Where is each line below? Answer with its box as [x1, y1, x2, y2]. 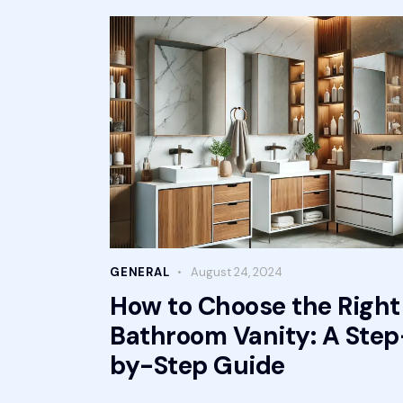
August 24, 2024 [190, 264, 282, 281]
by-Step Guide [110, 349, 285, 383]
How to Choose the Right [110, 290, 400, 324]
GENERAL [110, 264, 170, 281]
